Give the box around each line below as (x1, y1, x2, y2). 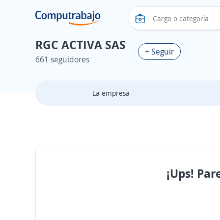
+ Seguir (145, 46, 174, 57)
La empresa (92, 88, 130, 98)
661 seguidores (35, 54, 89, 65)
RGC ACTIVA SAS (35, 36, 126, 53)
